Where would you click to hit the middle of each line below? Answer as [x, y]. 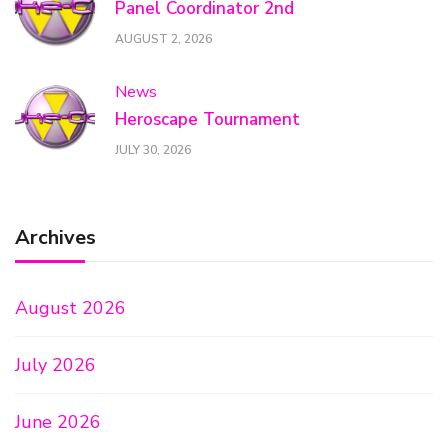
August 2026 [70, 308]
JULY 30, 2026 [153, 150]
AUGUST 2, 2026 [163, 39]
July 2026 [55, 365]
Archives [55, 237]
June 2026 [58, 422]
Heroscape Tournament [207, 119]
